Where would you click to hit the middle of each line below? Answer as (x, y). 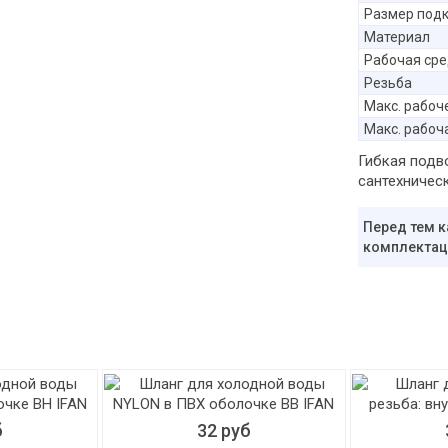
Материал (396, 37)
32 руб (223, 430)
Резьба (387, 83)
